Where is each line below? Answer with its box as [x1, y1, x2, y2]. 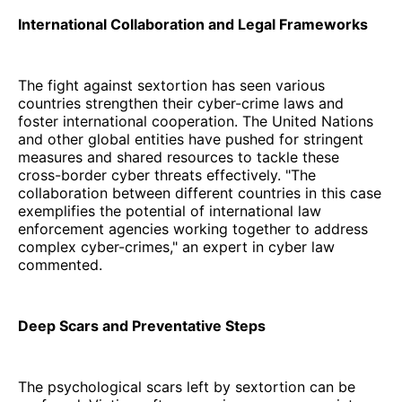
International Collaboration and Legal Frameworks [18, 14, 368, 33]
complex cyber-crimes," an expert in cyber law [18, 237, 335, 256]
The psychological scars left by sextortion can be [18, 377, 355, 396]
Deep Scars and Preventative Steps [18, 316, 266, 335]
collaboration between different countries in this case [18, 183, 381, 202]
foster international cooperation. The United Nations [18, 111, 373, 130]
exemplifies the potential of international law [18, 201, 321, 220]
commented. [18, 255, 102, 274]
